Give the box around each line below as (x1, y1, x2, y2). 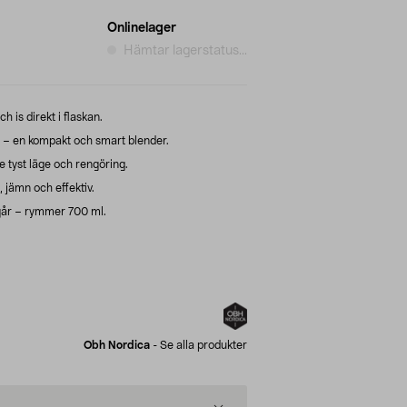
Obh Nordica (84, 339, 150, 351)
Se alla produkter (160, 339, 247, 351)
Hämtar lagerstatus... (124, 44, 247, 57)
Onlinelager (107, 21, 176, 35)
